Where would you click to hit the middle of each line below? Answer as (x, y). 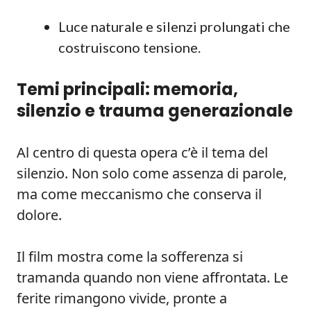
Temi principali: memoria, (127, 89)
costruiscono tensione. (129, 47)
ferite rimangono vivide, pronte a (122, 298)
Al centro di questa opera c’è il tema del (142, 152)
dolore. (39, 215)
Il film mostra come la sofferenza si (130, 257)
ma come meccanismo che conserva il (139, 194)
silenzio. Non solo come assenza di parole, (152, 173)
